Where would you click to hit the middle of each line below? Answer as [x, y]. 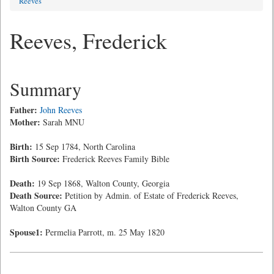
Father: [24, 110]
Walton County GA [43, 208]
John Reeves [61, 110]
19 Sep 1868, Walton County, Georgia [102, 183]
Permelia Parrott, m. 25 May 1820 [104, 232]
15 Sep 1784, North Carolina [84, 146]
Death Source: [36, 195]
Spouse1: [26, 232]
